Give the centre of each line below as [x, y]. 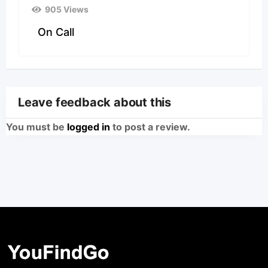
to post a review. [150, 127]
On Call [56, 32]
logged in [89, 127]
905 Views [66, 9]
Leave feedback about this [95, 102]
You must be [36, 127]
